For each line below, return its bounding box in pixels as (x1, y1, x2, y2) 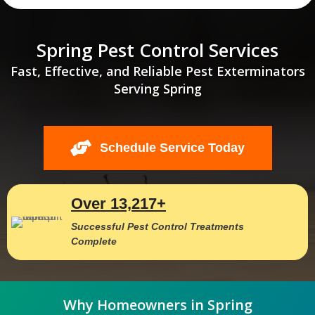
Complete (71, 235, 117, 247)
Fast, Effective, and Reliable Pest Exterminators (10, 62, 305, 79)
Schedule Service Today (100, 140, 245, 155)
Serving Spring (113, 79, 202, 97)
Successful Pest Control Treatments (71, 220, 244, 232)
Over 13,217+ (71, 194, 166, 212)
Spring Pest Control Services (37, 37, 278, 63)
